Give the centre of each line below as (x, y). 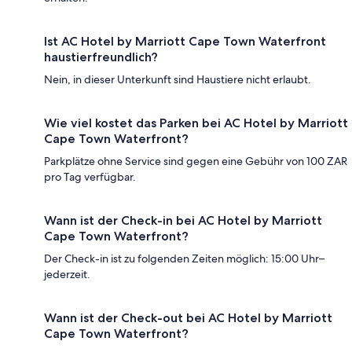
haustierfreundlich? (101, 57)
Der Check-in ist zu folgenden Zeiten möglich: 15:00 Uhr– (184, 258)
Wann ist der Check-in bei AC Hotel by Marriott (183, 220)
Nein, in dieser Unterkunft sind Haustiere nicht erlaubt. (178, 79)
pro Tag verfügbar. (90, 176)
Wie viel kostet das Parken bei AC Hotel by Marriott (196, 123)
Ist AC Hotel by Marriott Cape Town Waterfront (185, 41)
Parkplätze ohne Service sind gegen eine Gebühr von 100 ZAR (196, 161)
